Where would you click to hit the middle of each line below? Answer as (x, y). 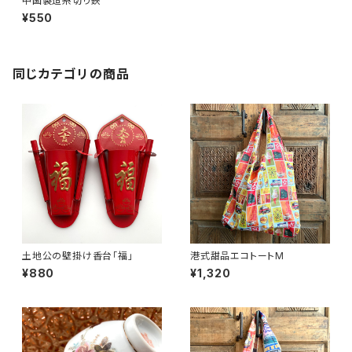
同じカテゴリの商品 (71, 74)
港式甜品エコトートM (237, 256)
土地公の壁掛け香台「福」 (78, 256)
